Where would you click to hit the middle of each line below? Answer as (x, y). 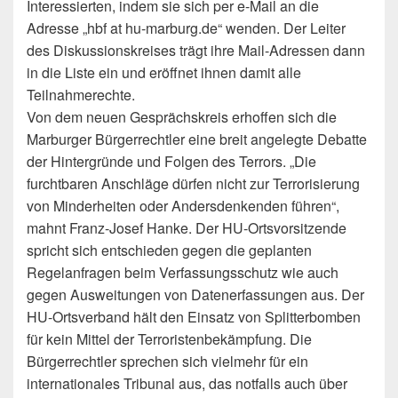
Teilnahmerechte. (81, 95)
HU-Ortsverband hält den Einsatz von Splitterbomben (194, 317)
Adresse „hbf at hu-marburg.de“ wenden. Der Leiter (186, 28)
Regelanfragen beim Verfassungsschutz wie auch (183, 272)
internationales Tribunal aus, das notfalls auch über (187, 383)
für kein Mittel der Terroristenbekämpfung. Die (169, 339)
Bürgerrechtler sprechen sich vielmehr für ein (167, 361)
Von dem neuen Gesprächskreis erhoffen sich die (182, 117)
